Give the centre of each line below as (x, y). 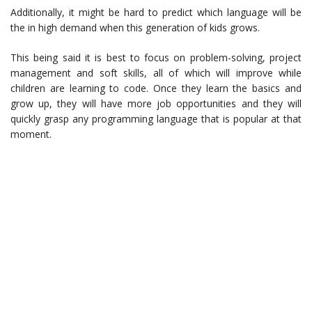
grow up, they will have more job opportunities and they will (156, 104)
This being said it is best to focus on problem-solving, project (156, 58)
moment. (31, 134)
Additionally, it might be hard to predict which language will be (156, 13)
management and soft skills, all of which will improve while (156, 73)
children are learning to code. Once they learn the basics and (156, 88)
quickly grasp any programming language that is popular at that (156, 119)
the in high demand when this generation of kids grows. (135, 28)
